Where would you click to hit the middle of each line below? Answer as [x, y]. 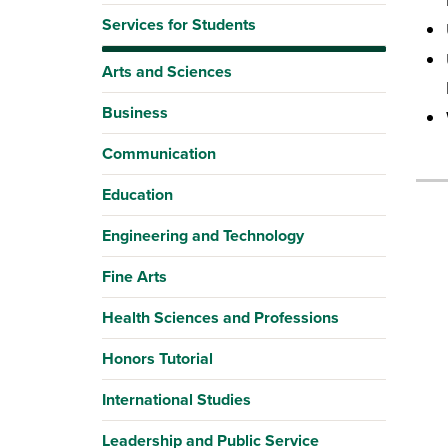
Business [135, 112]
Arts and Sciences [167, 71]
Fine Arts [134, 276]
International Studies [176, 399]
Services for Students [179, 24]
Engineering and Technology [203, 235]
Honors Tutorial [157, 358]
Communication [159, 153]
